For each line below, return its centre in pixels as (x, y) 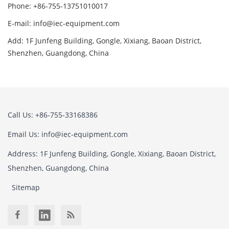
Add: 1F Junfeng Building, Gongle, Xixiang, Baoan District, (105, 41)
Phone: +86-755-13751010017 (58, 6)
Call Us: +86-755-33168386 (53, 115)
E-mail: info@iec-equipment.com (64, 24)
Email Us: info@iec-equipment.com (68, 134)
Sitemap (26, 188)
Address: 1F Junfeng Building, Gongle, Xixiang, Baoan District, (112, 154)
